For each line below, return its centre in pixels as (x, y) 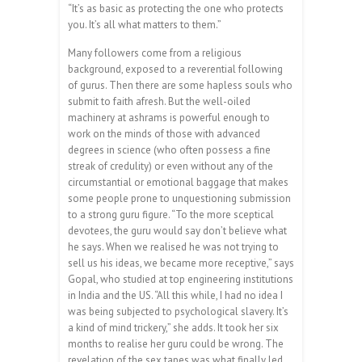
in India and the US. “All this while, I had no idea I (175, 295)
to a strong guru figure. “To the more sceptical (171, 214)
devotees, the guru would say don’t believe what (177, 230)
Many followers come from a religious (155, 53)
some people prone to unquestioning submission (179, 198)
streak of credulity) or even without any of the (170, 166)
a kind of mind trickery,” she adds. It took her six (173, 327)
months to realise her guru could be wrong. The (176, 343)
